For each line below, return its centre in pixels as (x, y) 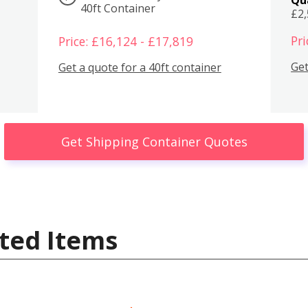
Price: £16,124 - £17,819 (125, 41)
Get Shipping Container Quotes (154, 141)
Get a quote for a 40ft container (140, 68)
